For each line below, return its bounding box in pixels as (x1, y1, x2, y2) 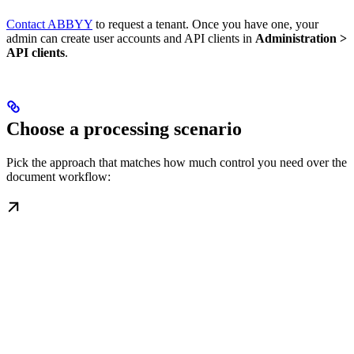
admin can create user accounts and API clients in (6, 32, 255, 46)
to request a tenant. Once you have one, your (92, 17, 318, 32)
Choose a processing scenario (6, 119, 242, 140)
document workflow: (6, 170, 111, 184)
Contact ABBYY (6, 17, 92, 32)
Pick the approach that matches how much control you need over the (6, 156, 347, 170)
